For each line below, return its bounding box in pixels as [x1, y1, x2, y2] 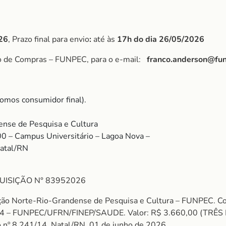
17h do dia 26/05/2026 [117, 34, 204, 45]
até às [91, 34, 117, 45]
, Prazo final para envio [8, 34, 89, 45]
